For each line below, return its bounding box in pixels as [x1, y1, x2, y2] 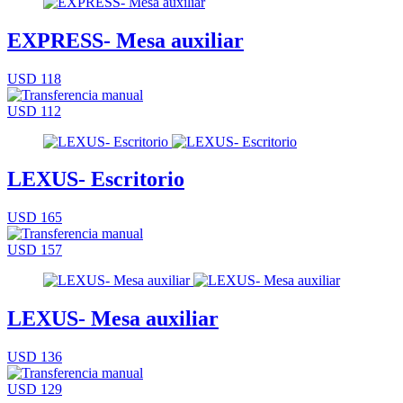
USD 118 [7, 70, 61, 86]
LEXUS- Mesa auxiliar [7, 307, 219, 331]
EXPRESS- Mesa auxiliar [7, 28, 244, 52]
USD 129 [7, 381, 62, 398]
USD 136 [7, 349, 62, 365]
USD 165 [7, 210, 62, 226]
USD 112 [7, 103, 61, 119]
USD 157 [7, 242, 62, 258]
